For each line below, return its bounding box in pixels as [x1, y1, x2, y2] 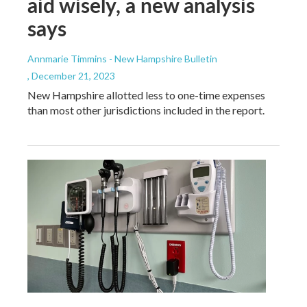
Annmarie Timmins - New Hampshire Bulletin [27, 52, 217, 64]
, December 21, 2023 [27, 69, 115, 82]
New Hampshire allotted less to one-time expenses [27, 88, 265, 101]
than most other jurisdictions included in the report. [27, 103, 265, 116]
